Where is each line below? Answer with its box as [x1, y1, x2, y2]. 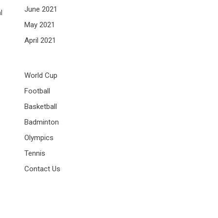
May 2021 [24, 20, 55, 30]
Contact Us [24, 164, 60, 174]
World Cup [24, 71, 57, 80]
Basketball [24, 102, 57, 111]
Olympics [24, 133, 54, 143]
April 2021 [24, 36, 56, 45]
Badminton [24, 118, 59, 127]
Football [24, 87, 50, 96]
